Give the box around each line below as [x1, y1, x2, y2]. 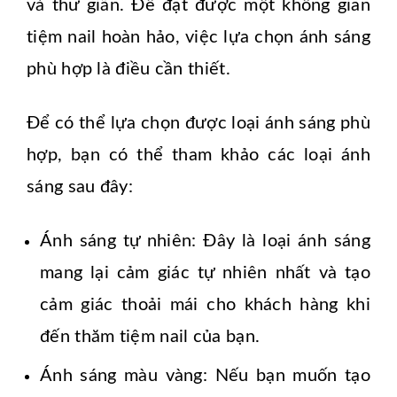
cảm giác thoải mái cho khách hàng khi [40, 296, 370, 315]
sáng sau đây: [27, 178, 133, 197]
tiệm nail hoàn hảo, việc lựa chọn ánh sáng [27, 28, 370, 47]
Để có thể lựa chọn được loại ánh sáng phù [27, 114, 370, 133]
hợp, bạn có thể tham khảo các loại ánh [27, 146, 370, 165]
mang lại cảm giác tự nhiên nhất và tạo [40, 264, 370, 283]
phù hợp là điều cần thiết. [27, 60, 230, 79]
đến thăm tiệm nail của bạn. [40, 328, 261, 346]
